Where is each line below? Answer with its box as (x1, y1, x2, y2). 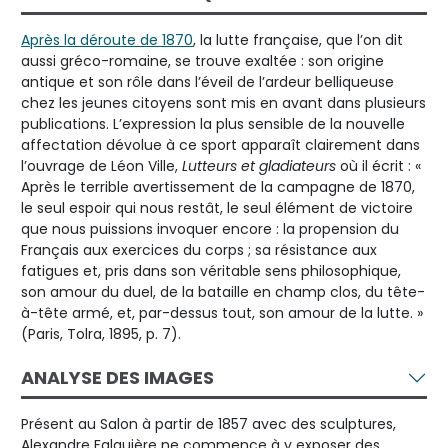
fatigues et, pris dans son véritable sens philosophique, (21, 260, 401, 281)
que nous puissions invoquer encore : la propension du (21, 218, 399, 239)
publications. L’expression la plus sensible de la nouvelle (21, 113, 405, 134)
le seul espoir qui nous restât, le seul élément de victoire (21, 197, 413, 218)
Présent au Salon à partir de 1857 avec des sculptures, (21, 413, 396, 434)
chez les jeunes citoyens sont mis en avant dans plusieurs (21, 92, 426, 113)
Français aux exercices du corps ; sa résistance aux (21, 239, 377, 260)
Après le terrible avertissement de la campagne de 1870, (21, 176, 415, 197)
